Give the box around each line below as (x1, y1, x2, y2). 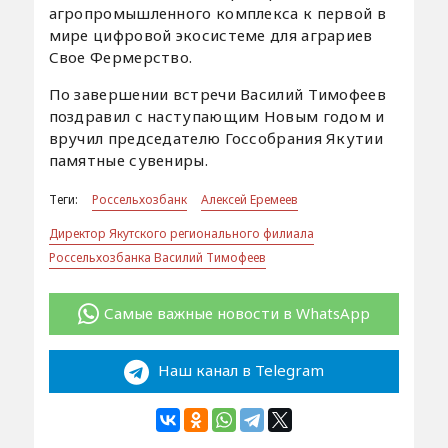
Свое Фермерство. (48, 46, 193, 67)
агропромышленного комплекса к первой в (48, 2, 386, 23)
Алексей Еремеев (200, 190, 298, 208)
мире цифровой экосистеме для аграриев (48, 24, 373, 45)
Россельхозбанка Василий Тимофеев (48, 248, 266, 266)
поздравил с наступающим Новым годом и (48, 105, 385, 126)
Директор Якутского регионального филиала (48, 224, 314, 242)
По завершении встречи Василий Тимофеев (48, 83, 386, 104)
